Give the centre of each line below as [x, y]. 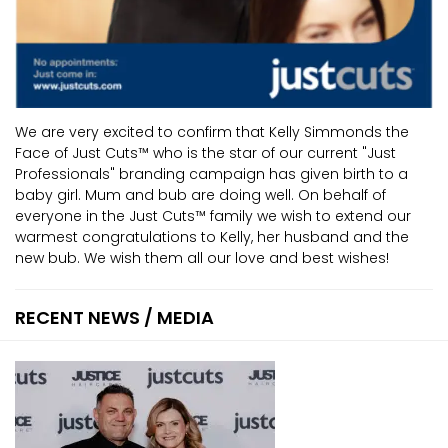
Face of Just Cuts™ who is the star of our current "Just [205, 153]
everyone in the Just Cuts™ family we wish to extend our [213, 216]
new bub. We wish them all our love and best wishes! [202, 258]
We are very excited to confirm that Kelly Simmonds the [212, 132]
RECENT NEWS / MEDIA [114, 318]
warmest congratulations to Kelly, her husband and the [212, 237]
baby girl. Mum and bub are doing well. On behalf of [200, 195]
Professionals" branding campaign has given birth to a [211, 174]
